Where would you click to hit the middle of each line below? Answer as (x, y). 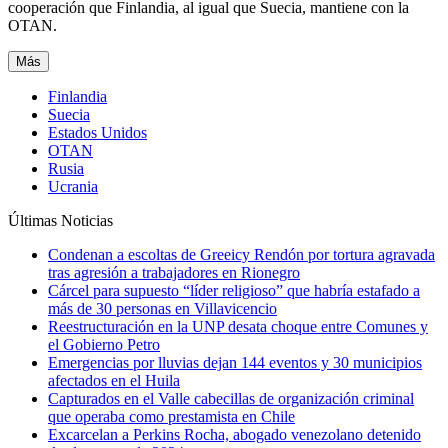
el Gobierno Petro (104, 344)
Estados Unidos (97, 132)
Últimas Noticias (60, 220)
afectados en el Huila (114, 380)
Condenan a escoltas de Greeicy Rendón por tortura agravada (241, 254)
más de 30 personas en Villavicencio (162, 308)
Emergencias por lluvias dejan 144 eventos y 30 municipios (235, 362)
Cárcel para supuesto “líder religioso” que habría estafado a (234, 290)
